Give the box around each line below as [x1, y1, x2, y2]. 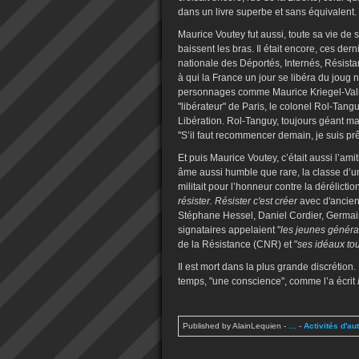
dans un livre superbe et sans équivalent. [178, 6, 357, 18]
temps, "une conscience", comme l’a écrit [178, 276, 357, 287]
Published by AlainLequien [183, 321, 281, 330]
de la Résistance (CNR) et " [178, 239, 297, 250]
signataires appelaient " [178, 224, 280, 236]
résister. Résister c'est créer [178, 196, 300, 207]
